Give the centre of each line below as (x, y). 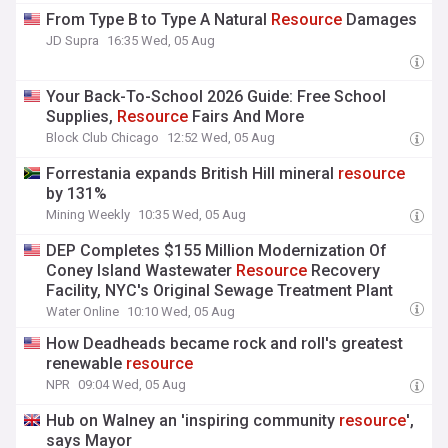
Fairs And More (246, 116)
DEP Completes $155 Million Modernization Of (217, 250)
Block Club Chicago (103, 137)
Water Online (83, 311)
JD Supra (73, 40)
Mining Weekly (88, 214)
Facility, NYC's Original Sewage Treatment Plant (220, 290)
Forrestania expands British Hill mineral (192, 173)
